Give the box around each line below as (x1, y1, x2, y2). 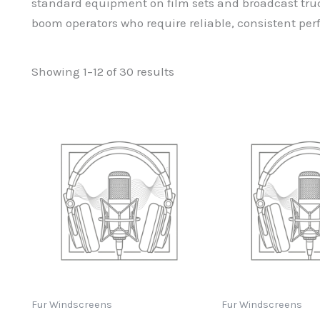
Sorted (174, 64, 209, 79)
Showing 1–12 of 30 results (31, 64, 174, 79)
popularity (174, 88, 231, 103)
